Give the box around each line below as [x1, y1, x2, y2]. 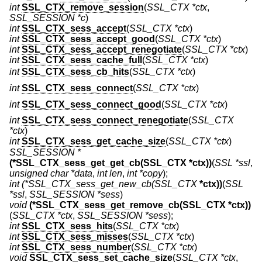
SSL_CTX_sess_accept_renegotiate [22, 44, 182, 55]
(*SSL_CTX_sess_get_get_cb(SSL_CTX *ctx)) [9, 158, 212, 168]
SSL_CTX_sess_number [22, 242, 131, 253]
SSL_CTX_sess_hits [22, 221, 113, 232]
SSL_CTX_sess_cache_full [22, 55, 142, 65]
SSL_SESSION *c [9, 13, 85, 23]
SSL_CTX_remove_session [22, 2, 144, 13]
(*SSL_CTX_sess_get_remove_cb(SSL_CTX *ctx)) [29, 200, 251, 211]
